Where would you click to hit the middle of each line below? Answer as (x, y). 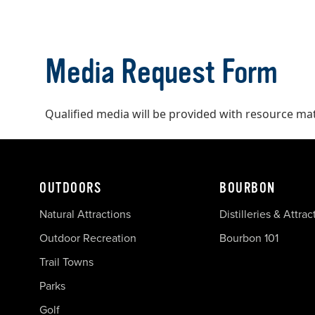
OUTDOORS (70, 188)
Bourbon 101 (249, 238)
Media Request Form (161, 71)
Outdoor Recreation (88, 238)
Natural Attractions (85, 214)
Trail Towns (66, 262)
